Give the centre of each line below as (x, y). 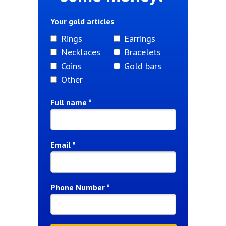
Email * (63, 145)
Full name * (71, 102)
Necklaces (80, 52)
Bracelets (142, 52)
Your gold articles (82, 21)
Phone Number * (80, 187)
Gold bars (143, 66)
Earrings (139, 39)
